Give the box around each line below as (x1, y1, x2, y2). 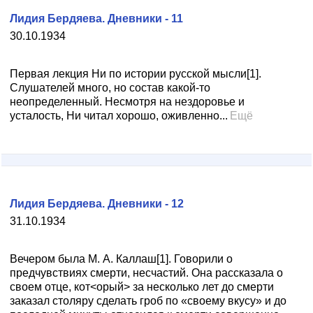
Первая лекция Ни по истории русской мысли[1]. (10, 68, 261, 80)
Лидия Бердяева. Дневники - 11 (10, 13, 183, 24)
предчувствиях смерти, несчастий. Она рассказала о (10, 267, 283, 279)
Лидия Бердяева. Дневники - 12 (10, 198, 184, 210)
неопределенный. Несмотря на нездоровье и (10, 96, 245, 108)
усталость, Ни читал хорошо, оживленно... (10, 110, 228, 122)
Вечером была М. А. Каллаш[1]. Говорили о (10, 253, 233, 265)
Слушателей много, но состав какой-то (10, 82, 210, 94)
